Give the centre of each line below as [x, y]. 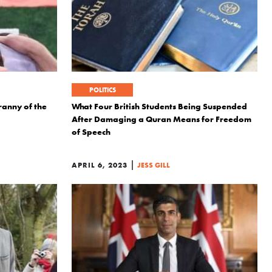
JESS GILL [154, 165]
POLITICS [102, 90]
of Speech [91, 132]
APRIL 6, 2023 [100, 165]
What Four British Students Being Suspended [159, 106]
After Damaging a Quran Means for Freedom [161, 119]
